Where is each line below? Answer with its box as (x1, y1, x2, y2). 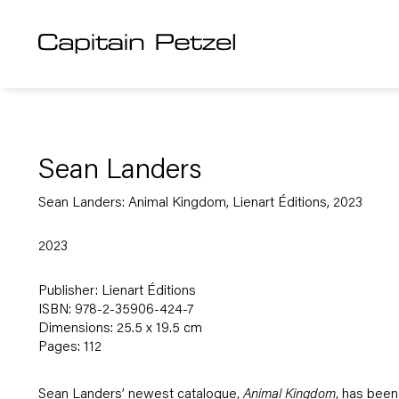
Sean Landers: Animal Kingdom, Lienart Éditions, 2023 (37, 196, 362, 210)
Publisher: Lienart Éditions (37, 285, 196, 299)
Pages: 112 (37, 341, 102, 355)
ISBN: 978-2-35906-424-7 (37, 304, 193, 318)
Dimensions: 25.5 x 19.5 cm (37, 322, 202, 337)
